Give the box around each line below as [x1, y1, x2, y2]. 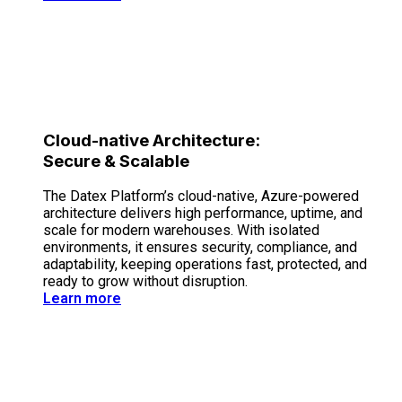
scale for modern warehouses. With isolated [43, 222, 319, 240]
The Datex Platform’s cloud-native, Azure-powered [43, 188, 359, 205]
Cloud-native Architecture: [43, 129, 260, 151]
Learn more [43, 290, 121, 308]
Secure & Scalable [43, 150, 189, 171]
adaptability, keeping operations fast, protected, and [43, 256, 367, 274]
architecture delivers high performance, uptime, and [43, 205, 363, 223]
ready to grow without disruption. [43, 273, 248, 291]
